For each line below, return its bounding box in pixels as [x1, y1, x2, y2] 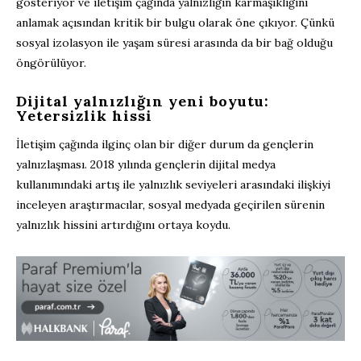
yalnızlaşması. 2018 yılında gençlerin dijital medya [16, 156, 276, 172]
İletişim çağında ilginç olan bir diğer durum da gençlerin [16, 136, 313, 151]
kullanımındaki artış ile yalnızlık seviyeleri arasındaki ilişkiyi [16, 176, 330, 192]
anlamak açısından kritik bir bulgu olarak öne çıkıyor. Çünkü [16, 15, 334, 30]
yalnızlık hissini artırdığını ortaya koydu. [16, 217, 230, 232]
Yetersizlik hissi [16, 106, 152, 125]
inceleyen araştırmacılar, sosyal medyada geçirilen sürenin [16, 197, 325, 212]
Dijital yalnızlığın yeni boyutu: [16, 91, 269, 110]
